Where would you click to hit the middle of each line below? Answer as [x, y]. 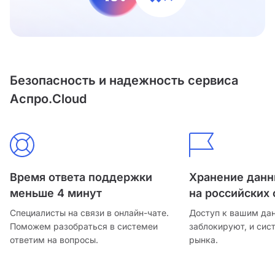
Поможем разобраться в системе [81, 227]
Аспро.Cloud [48, 99]
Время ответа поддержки [81, 177]
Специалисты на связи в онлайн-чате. [89, 213]
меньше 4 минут [56, 193]
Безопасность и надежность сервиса [124, 81]
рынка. [203, 240]
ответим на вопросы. [54, 240]
